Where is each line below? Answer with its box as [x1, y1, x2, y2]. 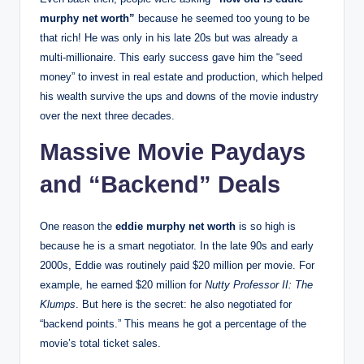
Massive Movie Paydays [40, 139, 305, 166]
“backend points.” [40, 318, 121, 331]
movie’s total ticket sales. [40, 337, 161, 350]
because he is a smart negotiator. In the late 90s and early [40, 240, 314, 253]
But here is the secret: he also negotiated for [79, 298, 292, 311]
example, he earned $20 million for [40, 279, 205, 292]
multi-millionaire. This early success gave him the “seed [40, 51, 302, 64]
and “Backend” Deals [40, 171, 280, 198]
